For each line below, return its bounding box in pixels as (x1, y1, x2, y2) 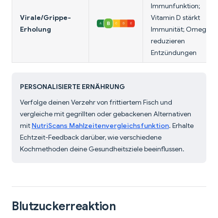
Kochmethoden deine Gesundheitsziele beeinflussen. (20, 145, 184, 154)
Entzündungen (151, 48, 197, 57)
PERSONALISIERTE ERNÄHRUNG (20, 82, 125, 91)
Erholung (20, 25, 51, 34)
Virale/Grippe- (20, 13, 71, 22)
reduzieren (151, 36, 185, 46)
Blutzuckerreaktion (12, 199, 116, 214)
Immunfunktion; (151, 1, 200, 11)
